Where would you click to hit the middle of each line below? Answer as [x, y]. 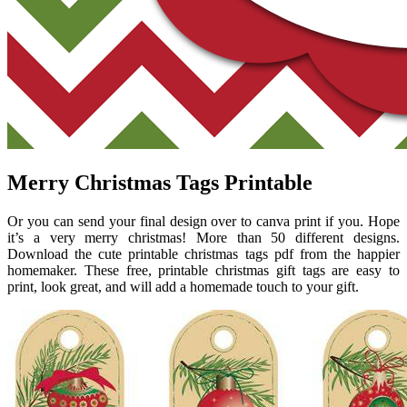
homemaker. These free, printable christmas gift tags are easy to [203, 270]
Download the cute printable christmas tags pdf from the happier [203, 253]
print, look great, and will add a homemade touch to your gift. [183, 286]
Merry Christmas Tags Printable [160, 182]
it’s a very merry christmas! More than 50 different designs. [203, 237]
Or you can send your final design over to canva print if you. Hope [203, 221]
